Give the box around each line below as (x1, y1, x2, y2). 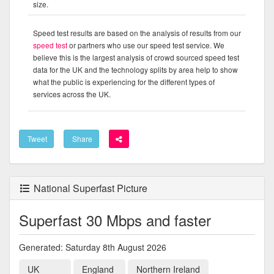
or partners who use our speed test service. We (67, 39, 224, 50)
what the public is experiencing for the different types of (33, 76, 215, 87)
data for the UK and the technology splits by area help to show (33, 64, 238, 75)
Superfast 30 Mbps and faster (19, 209, 211, 231)
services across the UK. (33, 88, 111, 99)
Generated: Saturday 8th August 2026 (19, 240, 166, 253)
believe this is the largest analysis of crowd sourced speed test (33, 51, 239, 62)
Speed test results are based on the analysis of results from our (33, 27, 241, 38)
